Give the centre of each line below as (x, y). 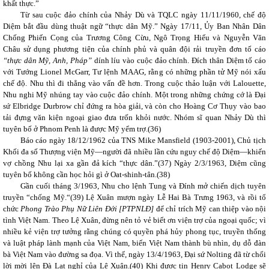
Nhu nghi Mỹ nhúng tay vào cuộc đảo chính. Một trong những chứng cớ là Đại (134, 95)
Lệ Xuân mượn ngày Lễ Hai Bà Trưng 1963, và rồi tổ (176, 197)
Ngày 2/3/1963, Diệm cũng (219, 163)
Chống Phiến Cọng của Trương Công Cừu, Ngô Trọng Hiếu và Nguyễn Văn (134, 38)
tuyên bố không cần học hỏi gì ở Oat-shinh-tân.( (81, 174)
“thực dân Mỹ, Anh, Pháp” (47, 60)
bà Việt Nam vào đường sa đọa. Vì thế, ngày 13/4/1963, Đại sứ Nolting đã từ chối (134, 254)
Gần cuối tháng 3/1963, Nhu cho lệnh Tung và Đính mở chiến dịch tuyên (143, 186)
